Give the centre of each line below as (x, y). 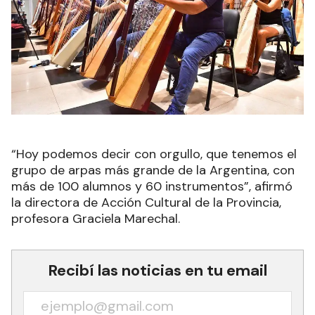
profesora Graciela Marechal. (97, 218)
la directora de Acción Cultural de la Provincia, (146, 202)
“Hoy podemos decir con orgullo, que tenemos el (154, 154)
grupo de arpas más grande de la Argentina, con (153, 170)
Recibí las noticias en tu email (157, 270)
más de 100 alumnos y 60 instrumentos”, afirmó (152, 186)
